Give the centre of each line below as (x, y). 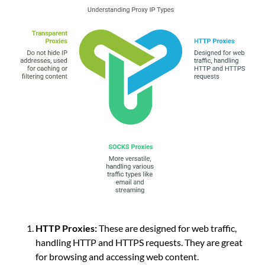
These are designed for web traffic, (167, 228)
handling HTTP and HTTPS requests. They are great (139, 243)
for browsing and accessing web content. (117, 257)
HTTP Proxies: (66, 228)
